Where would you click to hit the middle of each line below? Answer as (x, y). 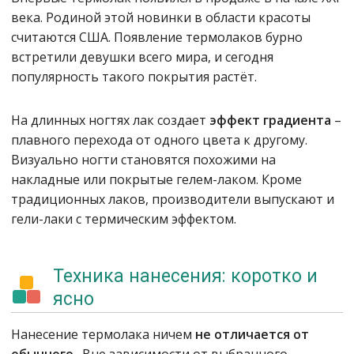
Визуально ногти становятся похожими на (143, 160)
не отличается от (252, 334)
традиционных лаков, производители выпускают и (173, 199)
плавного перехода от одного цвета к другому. (159, 140)
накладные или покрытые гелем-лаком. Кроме (156, 179)
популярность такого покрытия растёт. (134, 77)
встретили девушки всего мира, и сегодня (142, 57)
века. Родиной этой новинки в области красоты (161, 17)
